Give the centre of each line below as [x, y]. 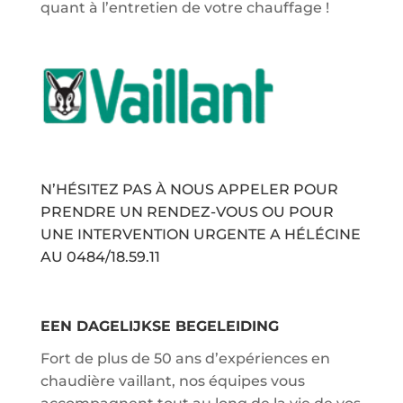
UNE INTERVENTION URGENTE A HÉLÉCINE [200, 235]
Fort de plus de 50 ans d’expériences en [185, 359]
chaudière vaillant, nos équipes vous [172, 381]
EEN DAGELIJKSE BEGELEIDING [159, 327]
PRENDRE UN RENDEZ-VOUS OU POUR [187, 212]
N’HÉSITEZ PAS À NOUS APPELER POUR [189, 190]
